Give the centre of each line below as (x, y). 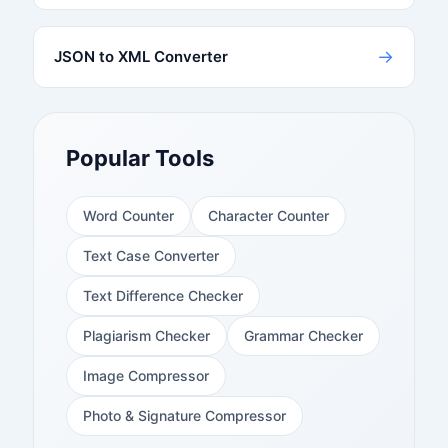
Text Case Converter (150, 256)
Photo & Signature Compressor (184, 416)
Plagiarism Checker (146, 336)
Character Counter (268, 216)
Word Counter (128, 216)
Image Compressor (145, 376)
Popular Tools (139, 158)
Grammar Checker (303, 336)
